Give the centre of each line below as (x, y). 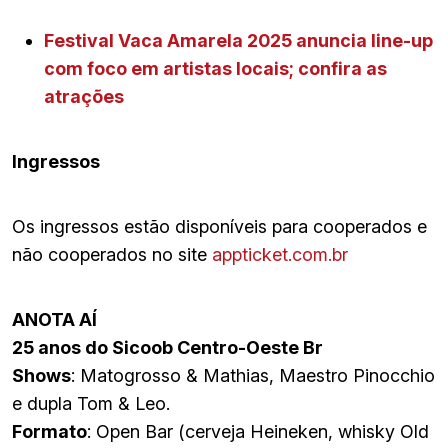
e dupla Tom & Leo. (91, 403)
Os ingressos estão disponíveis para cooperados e (219, 226)
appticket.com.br (280, 254)
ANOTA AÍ (54, 319)
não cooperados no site (112, 254)
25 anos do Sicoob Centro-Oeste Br (167, 347)
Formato (49, 431)
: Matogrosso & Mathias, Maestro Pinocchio (253, 375)
